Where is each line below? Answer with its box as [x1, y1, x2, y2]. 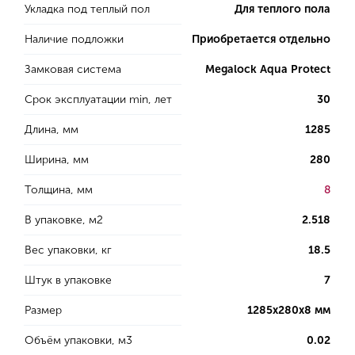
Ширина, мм [25, 153, 89, 166]
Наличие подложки [25, 32, 124, 46]
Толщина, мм [25, 183, 93, 197]
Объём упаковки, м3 [25, 334, 132, 347]
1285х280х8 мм [247, 303, 330, 317]
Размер [25, 303, 62, 317]
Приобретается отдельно [192, 32, 330, 46]
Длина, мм [25, 123, 78, 136]
